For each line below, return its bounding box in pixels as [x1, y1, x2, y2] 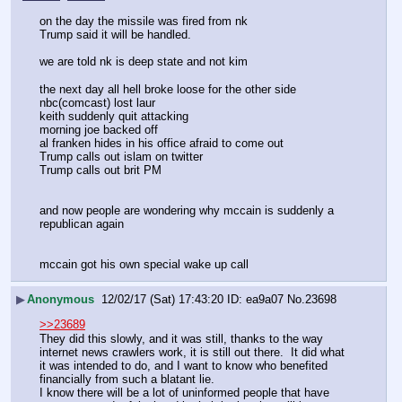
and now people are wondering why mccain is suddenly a [39, 204, 334, 218]
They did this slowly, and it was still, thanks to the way [39, 331, 323, 345]
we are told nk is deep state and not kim [39, 55, 248, 69]
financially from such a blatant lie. [39, 371, 214, 386]
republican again [39, 217, 124, 232]
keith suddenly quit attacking [39, 109, 188, 123]
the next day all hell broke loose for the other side [39, 82, 300, 96]
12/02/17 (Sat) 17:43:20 [101, 293, 223, 307]
